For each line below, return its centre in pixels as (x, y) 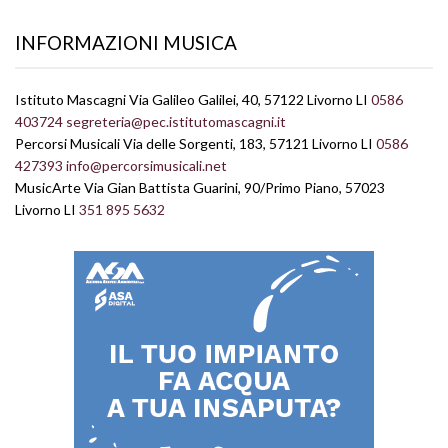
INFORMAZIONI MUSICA (126, 42)
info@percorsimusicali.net (148, 165)
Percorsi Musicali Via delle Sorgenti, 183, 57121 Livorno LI (195, 143)
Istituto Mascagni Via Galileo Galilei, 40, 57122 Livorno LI (193, 99)
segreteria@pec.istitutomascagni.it (177, 121)
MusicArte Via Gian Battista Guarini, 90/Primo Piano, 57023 (200, 187)
